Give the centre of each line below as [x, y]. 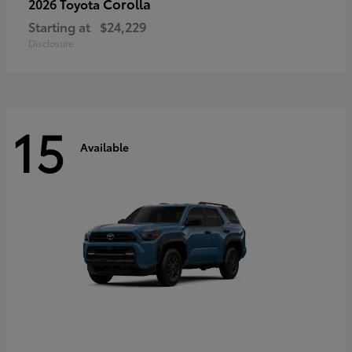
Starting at [59, 27]
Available [104, 147]
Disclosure [51, 43]
